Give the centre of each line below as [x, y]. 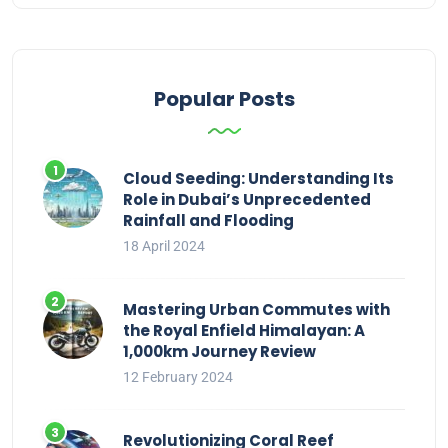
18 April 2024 [164, 246]
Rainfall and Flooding [208, 221]
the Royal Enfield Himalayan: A [244, 331]
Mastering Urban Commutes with [256, 310]
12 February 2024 [178, 377]
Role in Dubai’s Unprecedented [247, 200]
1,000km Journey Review [219, 352]
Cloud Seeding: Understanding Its [258, 179]
